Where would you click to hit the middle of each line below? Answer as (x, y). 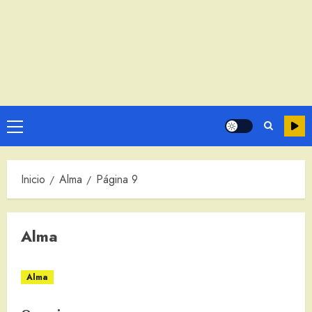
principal (34, 146)
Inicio (33, 180)
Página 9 (117, 180)
